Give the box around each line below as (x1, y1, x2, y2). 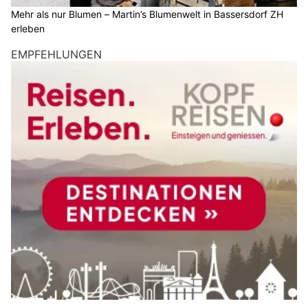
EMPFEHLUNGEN (11, 47, 102, 62)
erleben (11, 23, 45, 35)
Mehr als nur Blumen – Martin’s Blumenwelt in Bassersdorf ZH (11, 8, 283, 21)
